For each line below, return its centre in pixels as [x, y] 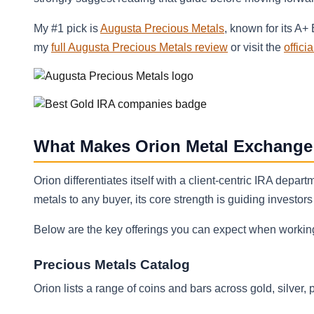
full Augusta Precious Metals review [139, 47]
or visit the [256, 47]
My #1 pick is [67, 28]
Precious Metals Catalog [112, 265]
